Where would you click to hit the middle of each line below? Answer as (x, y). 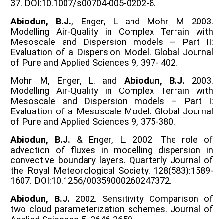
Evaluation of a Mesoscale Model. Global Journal (112, 111)
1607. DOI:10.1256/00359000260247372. (91, 181)
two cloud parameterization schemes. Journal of (112, 209)
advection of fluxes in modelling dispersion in (112, 150)
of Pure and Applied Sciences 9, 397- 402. (94, 62)
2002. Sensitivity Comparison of (141, 199)
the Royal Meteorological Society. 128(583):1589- (112, 170)
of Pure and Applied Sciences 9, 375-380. (93, 121)
